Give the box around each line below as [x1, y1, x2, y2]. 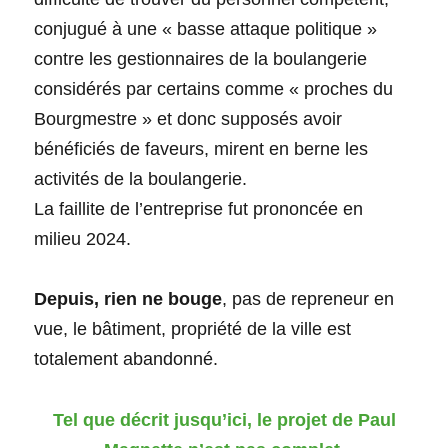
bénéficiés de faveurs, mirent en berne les [34, 139, 369, 160]
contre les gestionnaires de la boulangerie [34, 49, 368, 70]
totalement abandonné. [34, 349, 219, 370]
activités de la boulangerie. [34, 169, 248, 190]
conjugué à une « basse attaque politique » [34, 19, 378, 40]
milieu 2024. [34, 229, 132, 250]
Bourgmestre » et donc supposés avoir [34, 109, 343, 130]
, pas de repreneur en [222, 289, 395, 310]
